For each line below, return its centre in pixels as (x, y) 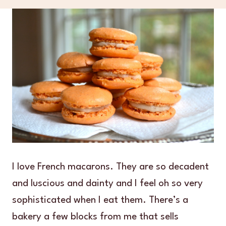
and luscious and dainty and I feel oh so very (107, 184)
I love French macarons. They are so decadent (110, 167)
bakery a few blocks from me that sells (95, 217)
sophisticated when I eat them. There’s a (100, 201)
